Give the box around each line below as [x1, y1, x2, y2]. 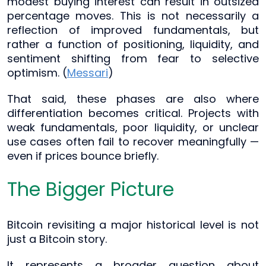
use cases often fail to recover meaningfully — [7, 134, 259, 149]
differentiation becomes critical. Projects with [7, 105, 259, 121]
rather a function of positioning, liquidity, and [7, 36, 259, 52]
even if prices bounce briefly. [7, 148, 159, 163]
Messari [67, 65, 108, 80]
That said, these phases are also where [7, 91, 259, 106]
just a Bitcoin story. [7, 231, 107, 246]
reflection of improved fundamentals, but [7, 22, 259, 37]
